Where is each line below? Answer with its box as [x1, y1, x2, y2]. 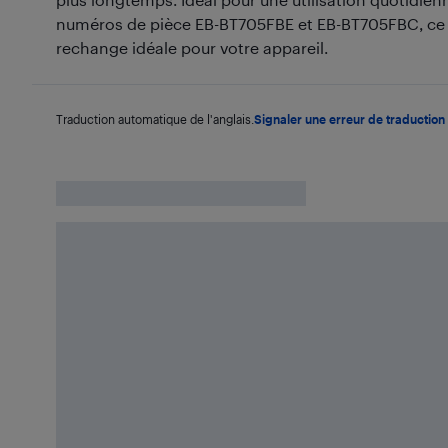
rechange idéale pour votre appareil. [56, 37, 328, 57]
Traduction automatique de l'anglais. [56, 111, 254, 126]
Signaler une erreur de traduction [254, 111, 445, 126]
